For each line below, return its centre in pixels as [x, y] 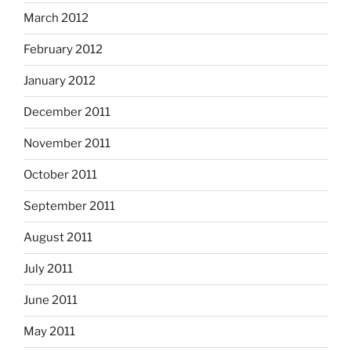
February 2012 [63, 50]
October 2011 [60, 175]
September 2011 [69, 206]
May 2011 [49, 332]
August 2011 [58, 238]
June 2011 [51, 300]
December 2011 [67, 112]
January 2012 [60, 81]
